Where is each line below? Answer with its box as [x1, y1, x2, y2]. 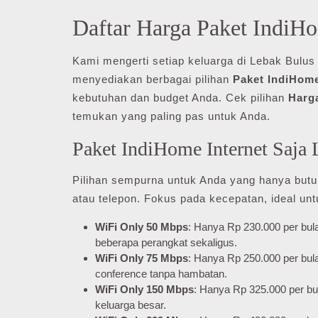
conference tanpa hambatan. [95, 268, 227, 280]
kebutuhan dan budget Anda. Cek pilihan [72, 92, 288, 104]
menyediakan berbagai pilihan [72, 73, 233, 85]
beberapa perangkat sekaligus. [95, 236, 237, 248]
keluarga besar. [95, 299, 166, 311]
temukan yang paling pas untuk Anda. [72, 110, 270, 122]
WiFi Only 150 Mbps [95, 283, 194, 295]
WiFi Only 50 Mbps [95, 221, 188, 233]
